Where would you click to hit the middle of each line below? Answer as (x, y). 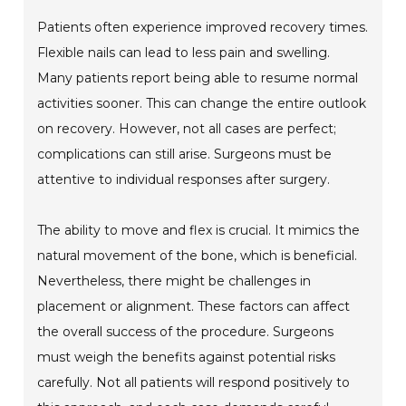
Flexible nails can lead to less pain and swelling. (184, 52)
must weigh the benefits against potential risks (187, 357)
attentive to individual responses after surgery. (184, 179)
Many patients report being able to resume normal (198, 77)
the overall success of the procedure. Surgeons (186, 331)
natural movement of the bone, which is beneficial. (198, 255)
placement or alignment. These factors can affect (194, 306)
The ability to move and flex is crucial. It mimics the (199, 230)
